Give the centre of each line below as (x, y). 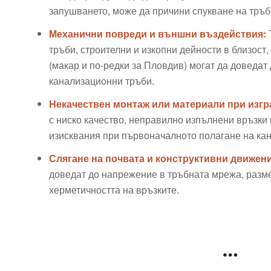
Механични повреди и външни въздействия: (157, 33)
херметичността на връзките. (114, 189)
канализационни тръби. (101, 80)
